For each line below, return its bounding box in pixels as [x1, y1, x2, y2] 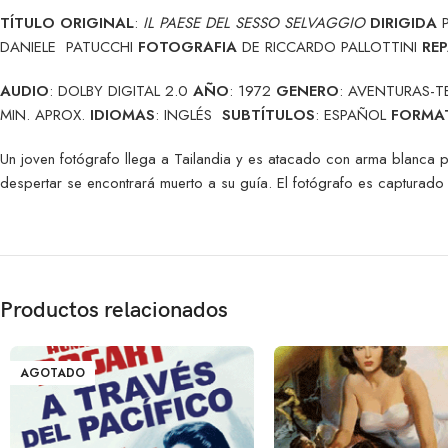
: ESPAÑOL [315, 103, 391, 126]
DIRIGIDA [370, 11, 437, 34]
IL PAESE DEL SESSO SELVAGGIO [143, 11, 365, 34]
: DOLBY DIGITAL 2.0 [49, 79, 193, 102]
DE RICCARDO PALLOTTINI [237, 35, 422, 58]
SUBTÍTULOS [222, 103, 315, 126]
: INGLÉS [155, 103, 222, 126]
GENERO [276, 79, 339, 102]
